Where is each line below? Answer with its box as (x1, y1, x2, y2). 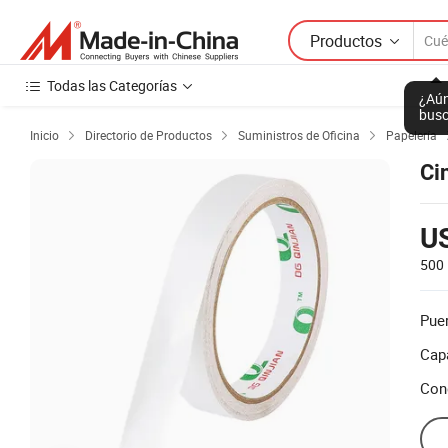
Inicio (30, 127, 59, 143)
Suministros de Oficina (238, 127, 360, 143)
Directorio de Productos (85, 127, 212, 143)
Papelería (386, 127, 437, 143)
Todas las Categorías (47, 76, 177, 95)
